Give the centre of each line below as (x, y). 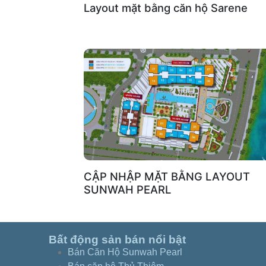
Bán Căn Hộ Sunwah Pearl (125, 252)
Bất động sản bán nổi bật (117, 239)
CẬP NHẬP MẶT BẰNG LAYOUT (167, 176)
